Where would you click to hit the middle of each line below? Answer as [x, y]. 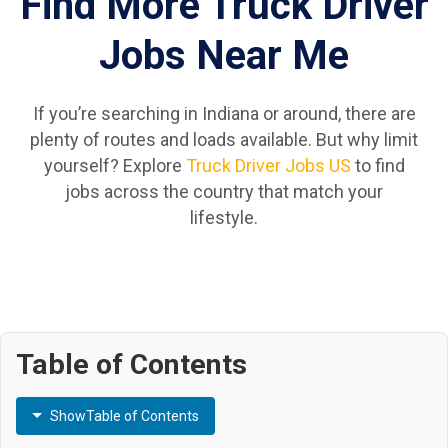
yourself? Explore [114, 166]
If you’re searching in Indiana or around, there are [224, 114]
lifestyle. [224, 218]
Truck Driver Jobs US [268, 166]
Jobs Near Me [224, 56]
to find [377, 166]
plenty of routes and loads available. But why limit [224, 140]
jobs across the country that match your [224, 192]
